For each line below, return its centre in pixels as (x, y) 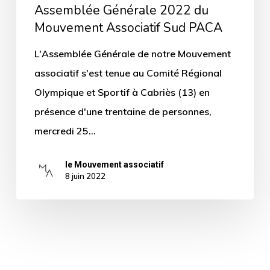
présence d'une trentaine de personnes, (123, 111)
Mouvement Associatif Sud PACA (128, 27)
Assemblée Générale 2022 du (121, 10)
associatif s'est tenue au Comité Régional (128, 73)
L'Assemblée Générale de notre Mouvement (132, 53)
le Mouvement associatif (114, 164)
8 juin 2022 (85, 176)
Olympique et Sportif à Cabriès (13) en (122, 92)
